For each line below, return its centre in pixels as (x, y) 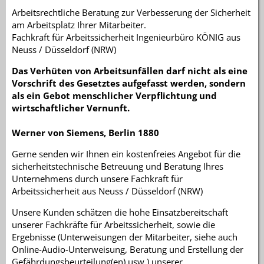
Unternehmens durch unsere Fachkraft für (97, 178)
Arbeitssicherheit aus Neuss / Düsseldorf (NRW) (107, 191)
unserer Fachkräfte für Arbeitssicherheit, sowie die (113, 225)
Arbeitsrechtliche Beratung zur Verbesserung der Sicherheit (131, 12)
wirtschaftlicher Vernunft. (71, 108)
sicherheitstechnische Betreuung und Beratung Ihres (118, 166)
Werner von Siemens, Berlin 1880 (85, 132)
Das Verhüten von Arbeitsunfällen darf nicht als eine (130, 70)
